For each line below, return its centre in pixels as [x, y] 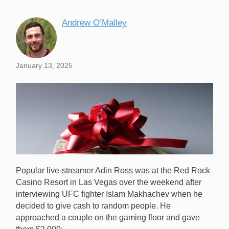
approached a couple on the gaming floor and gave [108, 218]
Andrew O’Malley [94, 23]
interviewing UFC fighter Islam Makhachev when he [109, 194]
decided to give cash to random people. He [93, 206]
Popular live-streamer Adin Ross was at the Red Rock [113, 171]
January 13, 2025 [44, 66]
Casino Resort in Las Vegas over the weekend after [109, 182]
